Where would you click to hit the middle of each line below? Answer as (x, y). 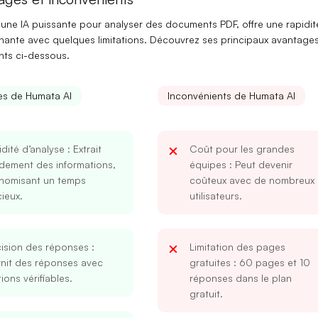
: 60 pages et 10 (270, 263)
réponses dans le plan (240, 278)
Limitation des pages (237, 247)
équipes (208, 165)
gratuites (210, 263)
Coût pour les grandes (242, 149)
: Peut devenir (259, 165)
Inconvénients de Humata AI (231, 96)
